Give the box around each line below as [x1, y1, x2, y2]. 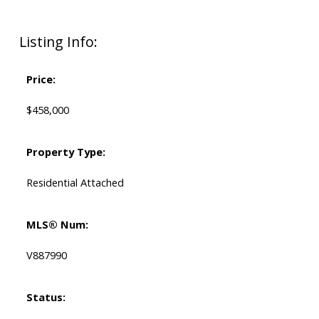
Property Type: [26, 145, 105, 159]
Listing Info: [19, 32, 98, 52]
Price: [26, 72, 56, 87]
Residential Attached [26, 175, 124, 190]
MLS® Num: [26, 217, 88, 232]
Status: [26, 290, 66, 305]
